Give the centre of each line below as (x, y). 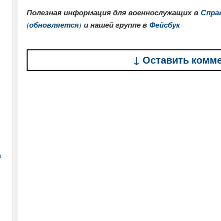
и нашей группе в (115, 25)
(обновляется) (54, 25)
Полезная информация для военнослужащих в (114, 13)
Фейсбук (165, 25)
